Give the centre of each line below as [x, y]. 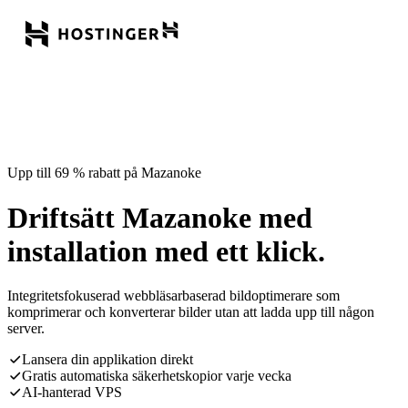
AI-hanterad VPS [72, 393]
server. [26, 329]
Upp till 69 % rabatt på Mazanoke [104, 173]
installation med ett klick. [166, 251]
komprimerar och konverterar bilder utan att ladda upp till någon [191, 312]
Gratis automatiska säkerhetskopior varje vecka [157, 376]
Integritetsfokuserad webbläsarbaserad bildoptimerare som [173, 296]
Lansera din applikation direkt [107, 360]
